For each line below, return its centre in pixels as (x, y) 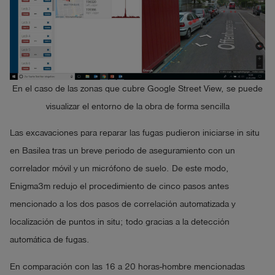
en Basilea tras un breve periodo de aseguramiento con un (122, 151)
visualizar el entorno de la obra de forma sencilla (137, 106)
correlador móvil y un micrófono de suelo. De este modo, (119, 169)
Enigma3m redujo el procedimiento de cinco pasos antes (119, 187)
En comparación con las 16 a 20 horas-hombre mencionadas (127, 267)
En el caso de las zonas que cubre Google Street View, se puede (137, 88)
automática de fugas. (50, 240)
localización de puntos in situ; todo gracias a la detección (120, 222)
